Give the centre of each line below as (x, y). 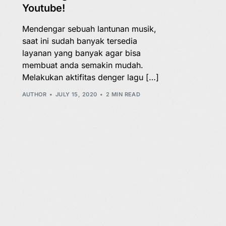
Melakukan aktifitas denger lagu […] (90, 77)
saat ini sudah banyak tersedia (79, 41)
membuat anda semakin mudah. (82, 65)
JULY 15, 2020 (76, 94)
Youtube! (43, 8)
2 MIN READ (123, 94)
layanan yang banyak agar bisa (81, 53)
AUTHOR (34, 94)
